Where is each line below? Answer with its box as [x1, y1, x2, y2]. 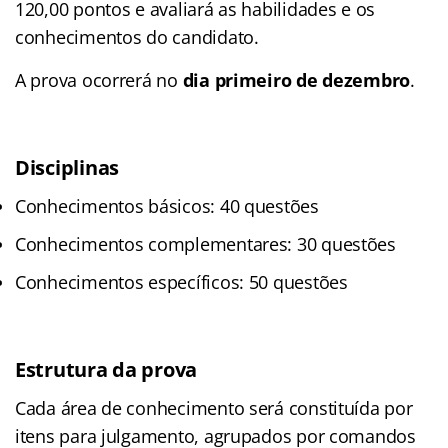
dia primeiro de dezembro [182, 67, 411, 92]
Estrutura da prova [15, 355, 198, 383]
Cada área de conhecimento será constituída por [15, 395, 413, 420]
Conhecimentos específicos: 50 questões [15, 269, 348, 294]
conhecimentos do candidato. [15, 24, 259, 49]
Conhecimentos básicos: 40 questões [15, 193, 319, 218]
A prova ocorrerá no [15, 67, 183, 92]
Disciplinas [15, 153, 120, 181]
